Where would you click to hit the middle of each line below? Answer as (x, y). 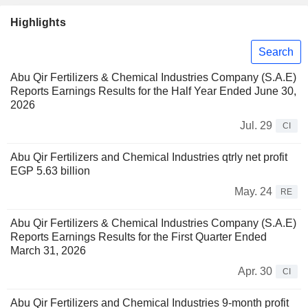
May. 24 (253, 192)
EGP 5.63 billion (50, 171)
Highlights (38, 22)
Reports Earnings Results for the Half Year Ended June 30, (153, 91)
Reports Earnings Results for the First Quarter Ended (139, 237)
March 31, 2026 (48, 251)
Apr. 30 (255, 272)
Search (276, 52)
